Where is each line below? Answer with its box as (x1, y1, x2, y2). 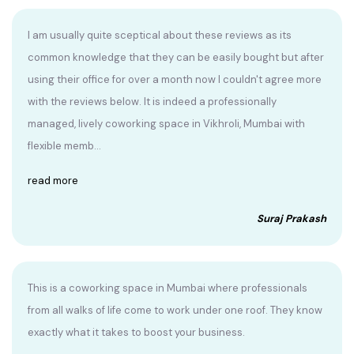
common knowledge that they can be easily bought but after (28, 51, 324, 65)
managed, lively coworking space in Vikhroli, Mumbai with (28, 117, 305, 131)
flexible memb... (28, 139, 101, 153)
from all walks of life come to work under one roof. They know (28, 303, 322, 318)
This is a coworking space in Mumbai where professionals (28, 281, 307, 296)
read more (28, 174, 78, 188)
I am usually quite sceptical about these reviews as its (28, 28, 292, 43)
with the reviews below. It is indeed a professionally (28, 95, 277, 109)
